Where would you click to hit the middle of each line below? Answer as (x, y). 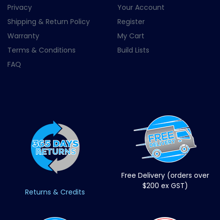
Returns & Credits (55, 192)
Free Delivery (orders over (165, 175)
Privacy (20, 8)
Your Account (141, 8)
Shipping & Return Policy (49, 22)
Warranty (23, 36)
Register (131, 22)
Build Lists (133, 50)
